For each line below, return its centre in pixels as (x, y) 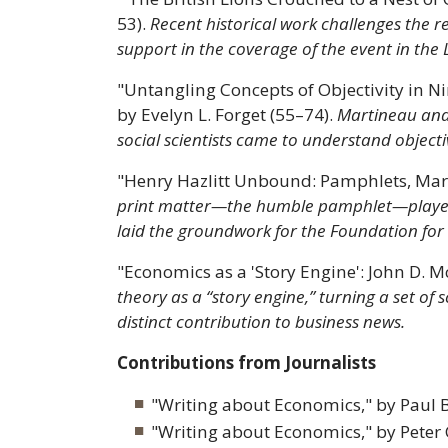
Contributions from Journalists (246, 363)
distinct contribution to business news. (261, 322)
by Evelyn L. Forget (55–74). (227, 115)
